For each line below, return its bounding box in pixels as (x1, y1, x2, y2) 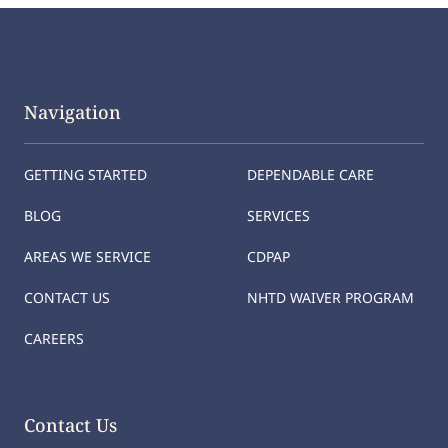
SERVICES (247, 206, 310, 225)
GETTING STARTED (24, 165, 147, 184)
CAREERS (24, 329, 84, 348)
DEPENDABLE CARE (247, 165, 374, 184)
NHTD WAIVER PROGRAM (247, 288, 414, 307)
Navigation (24, 100, 121, 124)
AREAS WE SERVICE (24, 247, 151, 266)
